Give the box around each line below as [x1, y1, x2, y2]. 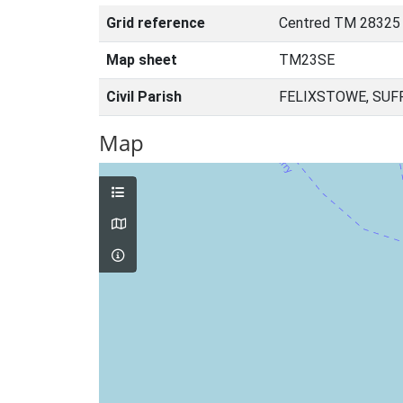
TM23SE [279, 51, 335, 68]
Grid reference [106, 14, 205, 31]
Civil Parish [106, 88, 182, 105]
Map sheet [106, 51, 177, 68]
